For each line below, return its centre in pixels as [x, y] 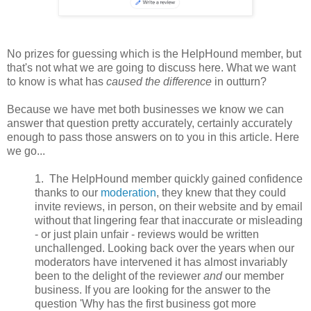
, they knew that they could [221, 192]
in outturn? [241, 81]
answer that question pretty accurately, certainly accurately [150, 123]
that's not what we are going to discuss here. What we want [151, 67]
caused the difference [159, 81]
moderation [128, 192]
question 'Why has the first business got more [145, 303]
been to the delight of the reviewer [119, 276]
